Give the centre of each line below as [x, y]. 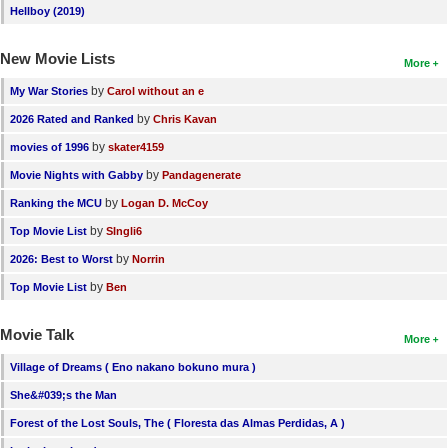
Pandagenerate [201, 174]
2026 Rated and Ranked [72, 118]
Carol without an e [155, 90]
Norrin [148, 258]
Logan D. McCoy [164, 202]
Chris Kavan [185, 118]
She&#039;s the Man [63, 394]
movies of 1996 [49, 146]
